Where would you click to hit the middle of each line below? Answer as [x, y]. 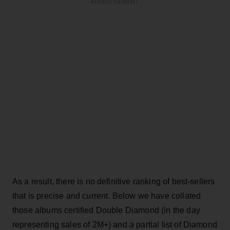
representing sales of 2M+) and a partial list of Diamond [115, 224]
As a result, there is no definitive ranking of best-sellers [114, 181]
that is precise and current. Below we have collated [107, 196]
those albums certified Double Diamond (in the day [106, 210]
